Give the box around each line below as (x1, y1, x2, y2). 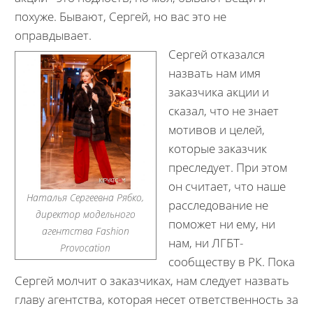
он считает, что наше (168, 178, 286, 194)
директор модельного (35, 208, 136, 221)
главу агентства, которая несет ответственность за (14, 291, 298, 307)
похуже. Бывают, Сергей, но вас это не (14, 8, 226, 24)
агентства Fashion (41, 224, 129, 238)
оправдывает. (14, 27, 92, 43)
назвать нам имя (168, 65, 261, 81)
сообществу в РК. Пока (168, 254, 295, 270)
